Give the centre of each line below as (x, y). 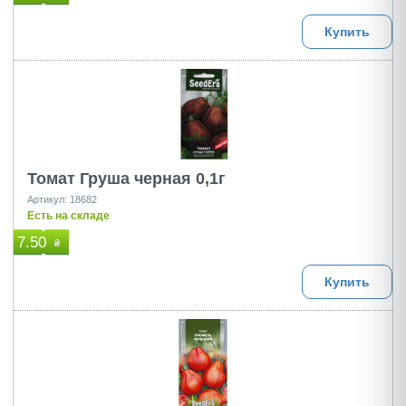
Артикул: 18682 (62, 199)
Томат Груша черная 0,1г (126, 179)
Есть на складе (68, 216)
